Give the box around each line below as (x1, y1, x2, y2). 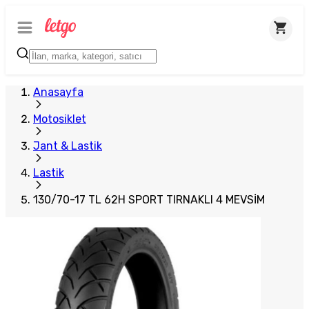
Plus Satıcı (21, 13, 62, 21)
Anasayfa (33, 86, 83, 99)
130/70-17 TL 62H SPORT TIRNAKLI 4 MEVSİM (33, 193, 265, 206)
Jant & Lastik (33, 139, 102, 152)
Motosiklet (33, 112, 86, 126)
